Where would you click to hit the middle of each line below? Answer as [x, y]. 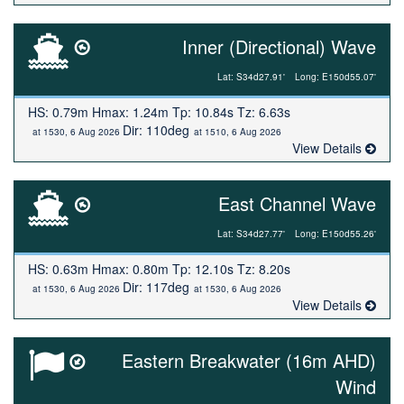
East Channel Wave [297, 203]
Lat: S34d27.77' [251, 234]
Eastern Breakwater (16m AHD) [249, 360]
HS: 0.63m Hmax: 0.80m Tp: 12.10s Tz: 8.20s [159, 269]
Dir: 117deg [156, 287]
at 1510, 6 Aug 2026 [238, 132]
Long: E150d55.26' [335, 234]
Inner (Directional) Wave [279, 46]
